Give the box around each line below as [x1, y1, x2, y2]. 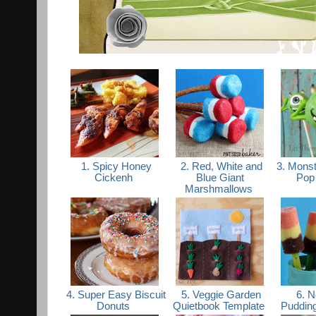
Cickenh [94, 171, 135, 183]
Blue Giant [195, 171, 244, 183]
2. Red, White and [177, 160, 262, 172]
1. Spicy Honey [78, 160, 152, 172]
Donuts [97, 300, 133, 312]
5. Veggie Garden [178, 288, 261, 300]
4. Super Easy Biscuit [63, 288, 166, 300]
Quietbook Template [172, 300, 267, 312]
